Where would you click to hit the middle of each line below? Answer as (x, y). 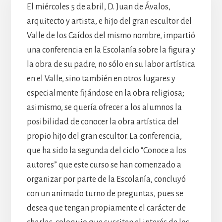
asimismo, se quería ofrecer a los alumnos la (104, 107)
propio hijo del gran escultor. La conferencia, (104, 136)
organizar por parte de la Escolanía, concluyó (106, 179)
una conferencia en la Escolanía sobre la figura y (111, 50)
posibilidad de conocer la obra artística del (103, 122)
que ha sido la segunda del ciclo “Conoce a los (106, 150)
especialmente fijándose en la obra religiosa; (105, 93)
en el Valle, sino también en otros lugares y (101, 79)
